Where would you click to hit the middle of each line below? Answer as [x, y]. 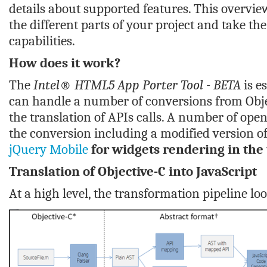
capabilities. [42, 41]
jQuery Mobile [49, 149]
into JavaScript [211, 171]
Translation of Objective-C [87, 171]
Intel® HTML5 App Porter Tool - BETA [137, 85]
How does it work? [65, 63]
